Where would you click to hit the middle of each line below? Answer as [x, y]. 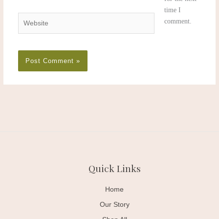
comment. [178, 21]
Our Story [114, 205]
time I [173, 10]
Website [28, 18]
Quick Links [114, 168]
